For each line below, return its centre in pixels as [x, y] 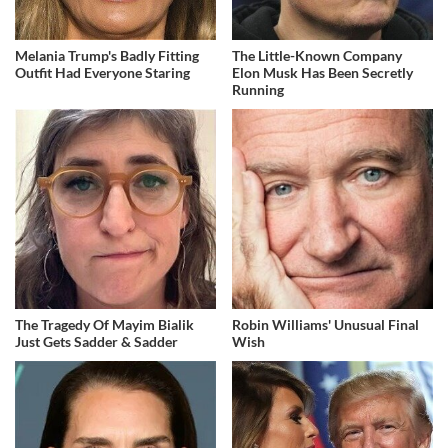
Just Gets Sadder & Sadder [96, 342]
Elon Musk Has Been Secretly [323, 72]
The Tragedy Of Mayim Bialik [104, 325]
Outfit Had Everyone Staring [102, 72]
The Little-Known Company [317, 55]
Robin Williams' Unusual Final [326, 325]
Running [258, 89]
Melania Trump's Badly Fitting [107, 55]
